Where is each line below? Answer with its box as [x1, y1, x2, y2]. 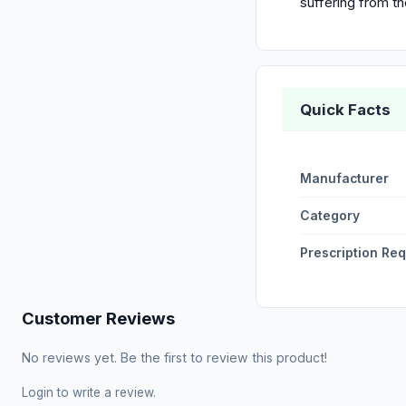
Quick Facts [300, 101, 391, 119]
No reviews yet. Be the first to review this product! [22, 350, 327, 365]
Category [300, 208, 360, 223]
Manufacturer [300, 171, 389, 186]
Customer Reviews [22, 308, 175, 328]
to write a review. [53, 385, 156, 400]
